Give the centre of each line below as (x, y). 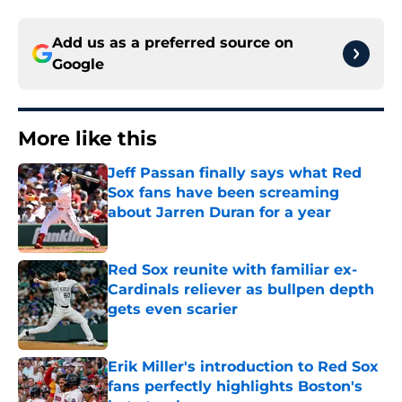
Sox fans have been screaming (223, 193)
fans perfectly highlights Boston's (235, 387)
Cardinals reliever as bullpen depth (241, 290)
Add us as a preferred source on (173, 43)
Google (78, 65)
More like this (87, 139)
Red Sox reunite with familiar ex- (232, 270)
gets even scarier (173, 310)
